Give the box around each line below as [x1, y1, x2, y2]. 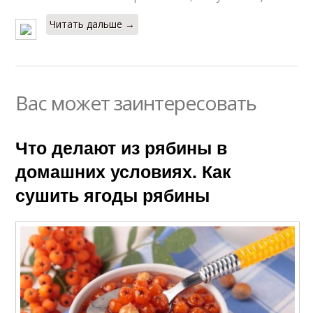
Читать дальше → [50, 17, 136, 31]
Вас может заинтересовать [15, 89, 257, 116]
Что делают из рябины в [15, 135, 228, 160]
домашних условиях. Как [15, 159, 232, 184]
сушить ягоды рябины [15, 182, 210, 208]
